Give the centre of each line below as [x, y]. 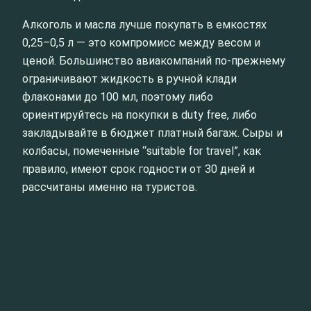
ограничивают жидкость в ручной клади [129, 79]
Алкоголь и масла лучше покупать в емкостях [144, 25]
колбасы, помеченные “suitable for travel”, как [142, 151]
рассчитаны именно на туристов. [110, 187]
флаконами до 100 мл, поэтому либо [118, 97]
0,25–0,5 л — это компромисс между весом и [141, 43]
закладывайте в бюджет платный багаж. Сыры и [152, 133]
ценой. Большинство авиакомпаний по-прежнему [154, 61]
